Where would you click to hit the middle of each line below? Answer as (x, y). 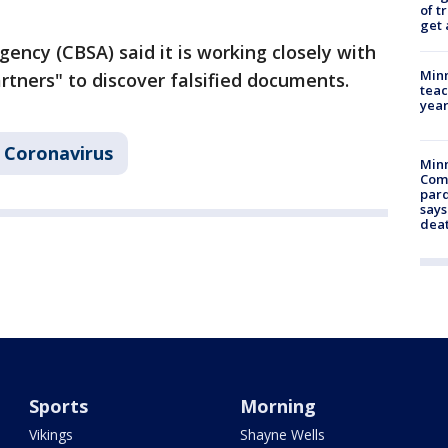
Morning (277, 406)
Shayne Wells (282, 435)
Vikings (51, 435)
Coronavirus (58, 153)
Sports (59, 406)
